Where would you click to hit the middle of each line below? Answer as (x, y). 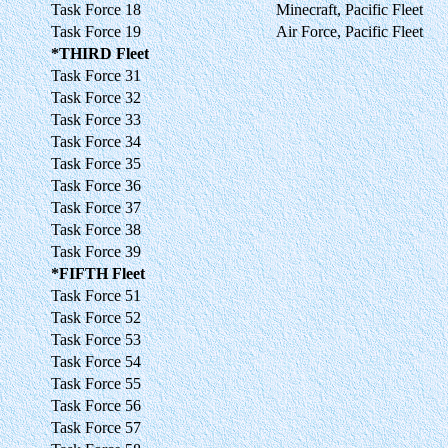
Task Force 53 (96, 339)
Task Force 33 (96, 119)
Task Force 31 (96, 75)
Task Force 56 (96, 405)
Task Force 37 (96, 207)
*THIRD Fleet (100, 53)
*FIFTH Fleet (98, 273)
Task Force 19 (96, 31)
